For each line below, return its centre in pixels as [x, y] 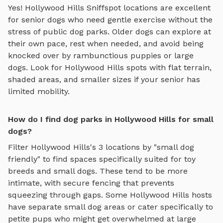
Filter [19, 147]
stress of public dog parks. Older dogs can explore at [110, 31]
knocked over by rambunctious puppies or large [101, 55]
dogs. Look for [36, 67]
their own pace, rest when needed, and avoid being [106, 43]
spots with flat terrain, [168, 67]
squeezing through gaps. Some [69, 195]
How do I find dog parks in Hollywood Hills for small [111, 119]
